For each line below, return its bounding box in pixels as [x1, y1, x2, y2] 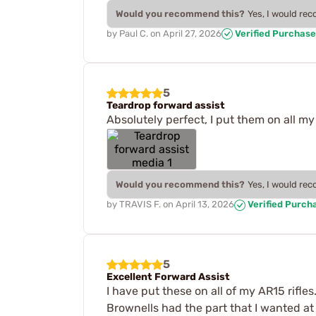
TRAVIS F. [119, 199, 161, 210]
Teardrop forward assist [107, 99, 225, 112]
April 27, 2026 [163, 28, 221, 39]
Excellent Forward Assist [107, 271, 230, 284]
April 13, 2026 [176, 199, 234, 210]
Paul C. [119, 28, 148, 39]
